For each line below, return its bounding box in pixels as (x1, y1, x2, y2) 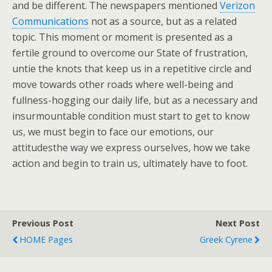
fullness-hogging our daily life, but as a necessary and (12, 93, 257, 107)
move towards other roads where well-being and (12, 78, 233, 91)
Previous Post (12, 217, 73, 229)
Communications (12, 15, 89, 28)
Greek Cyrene (200, 234, 253, 245)
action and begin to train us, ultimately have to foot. (12, 157, 248, 170)
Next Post (216, 217, 260, 229)
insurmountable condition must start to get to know (12, 109, 250, 123)
